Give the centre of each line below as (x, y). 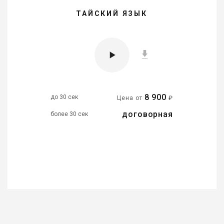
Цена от (131, 98)
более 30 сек (69, 114)
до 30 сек (64, 97)
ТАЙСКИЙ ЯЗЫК (112, 13)
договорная (147, 114)
